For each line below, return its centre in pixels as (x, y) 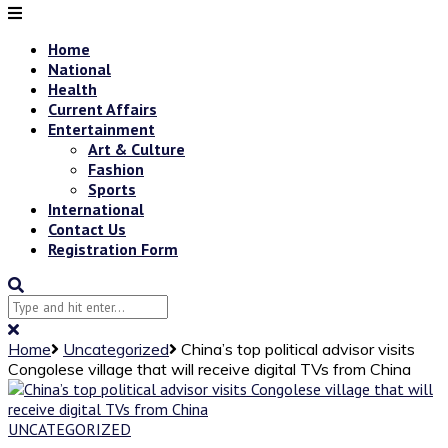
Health (72, 88)
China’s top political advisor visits (298, 348)
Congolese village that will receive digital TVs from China (209, 368)
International (96, 208)
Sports (112, 188)
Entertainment (101, 128)
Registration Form (113, 248)
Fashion (116, 168)
